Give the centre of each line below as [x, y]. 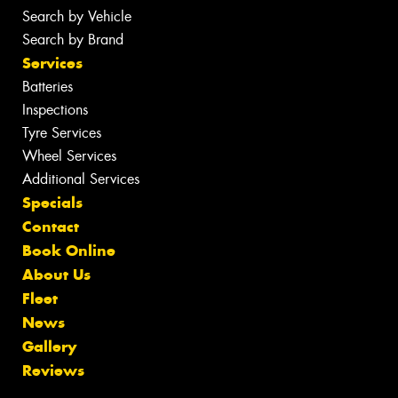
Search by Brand [73, 40]
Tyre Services [62, 133]
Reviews [53, 371]
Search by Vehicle [77, 17]
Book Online [69, 251]
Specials [52, 203]
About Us [56, 275]
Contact [51, 227]
